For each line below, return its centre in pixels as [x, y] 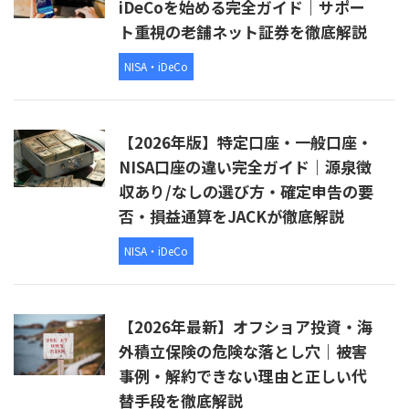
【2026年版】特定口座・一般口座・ [246, 142]
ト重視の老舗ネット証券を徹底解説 [243, 32]
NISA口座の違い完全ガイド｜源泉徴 [245, 167]
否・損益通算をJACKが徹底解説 [231, 216]
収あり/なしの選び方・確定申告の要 [246, 192]
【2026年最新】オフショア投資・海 [246, 327]
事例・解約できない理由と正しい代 [243, 376]
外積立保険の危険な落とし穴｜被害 [243, 351]
